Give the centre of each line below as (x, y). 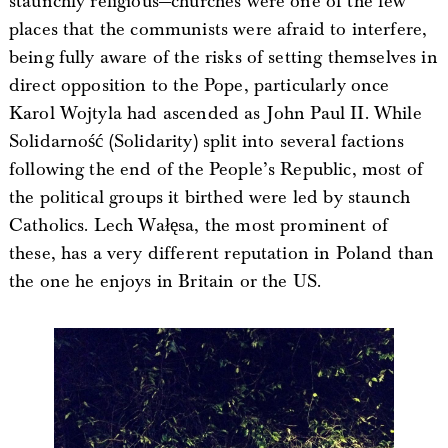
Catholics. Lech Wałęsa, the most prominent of (198, 225)
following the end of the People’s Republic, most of (216, 169)
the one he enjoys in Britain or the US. (165, 281)
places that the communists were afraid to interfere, (218, 29)
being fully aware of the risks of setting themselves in (223, 57)
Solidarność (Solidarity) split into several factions (206, 141)
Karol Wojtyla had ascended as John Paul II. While (215, 113)
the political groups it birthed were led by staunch (209, 197)
